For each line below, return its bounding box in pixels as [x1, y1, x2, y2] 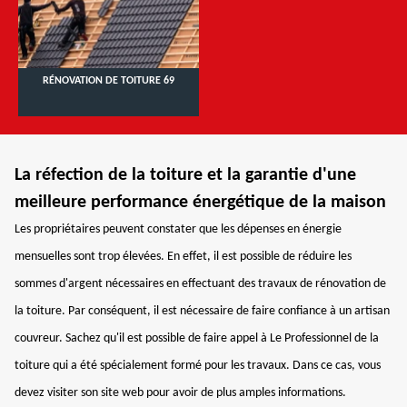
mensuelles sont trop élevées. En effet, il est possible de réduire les [15, 250, 352, 263]
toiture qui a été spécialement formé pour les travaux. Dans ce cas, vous [15, 359, 381, 372]
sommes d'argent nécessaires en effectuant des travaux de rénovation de [15, 277, 386, 291]
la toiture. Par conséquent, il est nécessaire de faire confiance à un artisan [15, 304, 390, 318]
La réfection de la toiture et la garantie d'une [15, 166, 356, 184]
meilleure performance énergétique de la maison [15, 194, 386, 212]
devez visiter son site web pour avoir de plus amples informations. [15, 386, 346, 400]
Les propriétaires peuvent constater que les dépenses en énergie [15, 223, 342, 236]
